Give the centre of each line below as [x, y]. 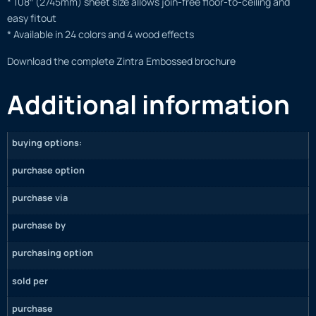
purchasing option [53, 253]
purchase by [39, 225]
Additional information [148, 105]
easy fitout [32, 18]
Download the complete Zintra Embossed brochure [121, 61]
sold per [30, 280]
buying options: [47, 143]
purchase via [40, 198]
